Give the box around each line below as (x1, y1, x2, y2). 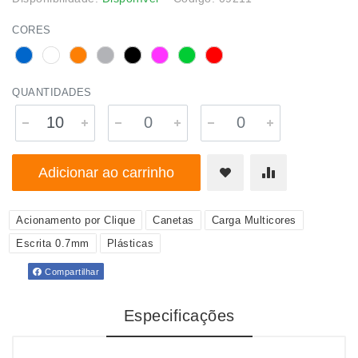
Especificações (123, 307, 235, 324)
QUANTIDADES (12, 86, 92, 98)
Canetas (153, 214, 194, 226)
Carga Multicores (211, 214, 296, 226)
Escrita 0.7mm (16, 237, 89, 249)
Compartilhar (42, 267, 99, 276)
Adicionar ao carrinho (38, 165, 174, 181)
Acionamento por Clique (16, 214, 135, 226)
